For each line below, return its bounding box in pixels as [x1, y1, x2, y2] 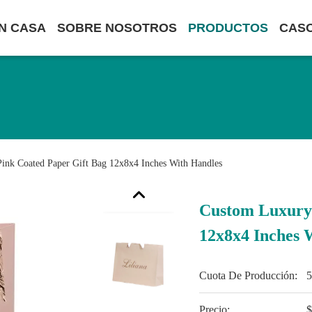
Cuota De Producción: [199, 270, 298, 281]
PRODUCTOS [188, 21, 268, 35]
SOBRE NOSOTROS [57, 21, 177, 35]
